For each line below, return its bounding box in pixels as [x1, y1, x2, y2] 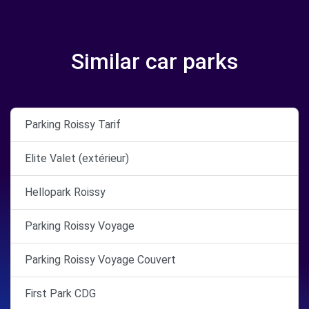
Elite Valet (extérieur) [25, 152, 129, 165]
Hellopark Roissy [25, 186, 106, 199]
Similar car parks [71, 48, 238, 74]
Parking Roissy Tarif [25, 118, 121, 131]
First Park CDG [25, 287, 96, 300]
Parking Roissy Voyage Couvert [25, 253, 176, 266]
